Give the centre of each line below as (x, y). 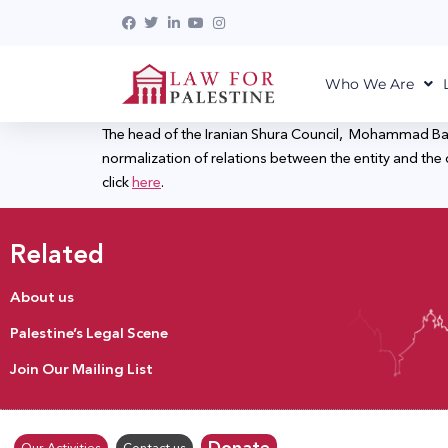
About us (42, 296)
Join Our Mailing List (81, 368)
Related (57, 254)
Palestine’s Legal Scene (89, 332)
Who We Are (369, 84)
